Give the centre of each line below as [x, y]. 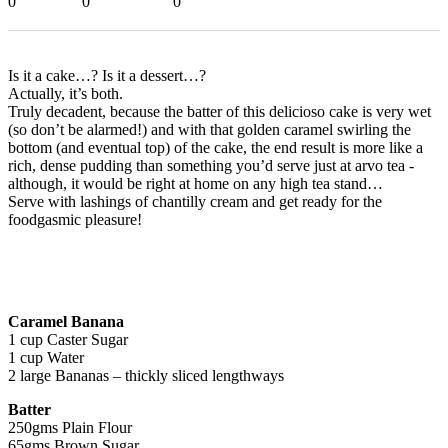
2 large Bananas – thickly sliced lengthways [146, 375]
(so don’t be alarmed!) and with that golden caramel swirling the [209, 129]
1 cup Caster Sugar [68, 339]
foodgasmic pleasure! [75, 219]
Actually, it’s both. [65, 93]
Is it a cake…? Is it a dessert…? [107, 75]
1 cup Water [46, 357]
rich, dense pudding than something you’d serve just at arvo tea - [211, 165]
